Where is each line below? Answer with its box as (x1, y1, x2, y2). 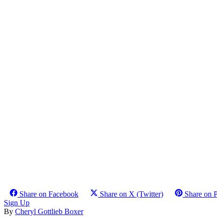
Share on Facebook (19, 189, 78, 198)
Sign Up (4, 198, 30, 207)
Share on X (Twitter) (100, 189, 163, 198)
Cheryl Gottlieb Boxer (15, 207, 83, 216)
